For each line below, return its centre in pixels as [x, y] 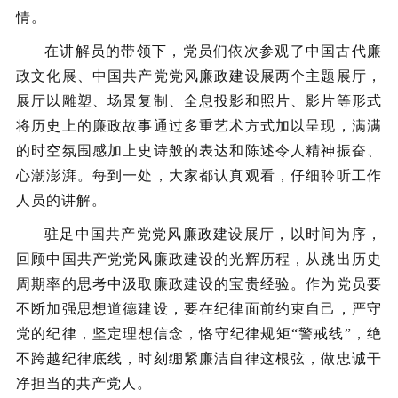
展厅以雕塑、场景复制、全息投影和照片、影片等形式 [199, 101]
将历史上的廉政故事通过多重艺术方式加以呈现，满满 [199, 126]
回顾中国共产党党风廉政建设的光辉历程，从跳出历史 [199, 259]
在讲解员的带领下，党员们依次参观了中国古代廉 [213, 51]
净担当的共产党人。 [84, 383]
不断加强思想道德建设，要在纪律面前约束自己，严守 [199, 309]
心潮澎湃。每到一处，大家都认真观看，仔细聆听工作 [199, 175]
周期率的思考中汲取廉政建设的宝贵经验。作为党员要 [199, 284]
